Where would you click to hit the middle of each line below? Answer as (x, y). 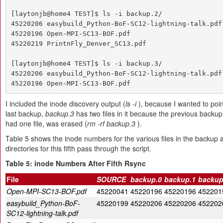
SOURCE (111, 179)
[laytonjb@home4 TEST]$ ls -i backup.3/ (86, 63)
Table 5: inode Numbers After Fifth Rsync (76, 163)
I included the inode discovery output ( (65, 104)
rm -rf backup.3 (111, 123)
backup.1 (180, 179)
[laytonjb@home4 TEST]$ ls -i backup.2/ (86, 13)
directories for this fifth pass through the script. (78, 148)
